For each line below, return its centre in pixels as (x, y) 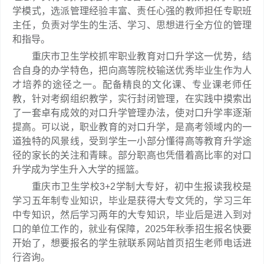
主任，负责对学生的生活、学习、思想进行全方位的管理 (132, 25)
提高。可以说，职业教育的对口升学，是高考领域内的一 (132, 127)
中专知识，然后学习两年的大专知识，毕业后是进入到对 (132, 215)
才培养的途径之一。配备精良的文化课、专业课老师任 (132, 85)
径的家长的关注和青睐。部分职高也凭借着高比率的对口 (132, 155)
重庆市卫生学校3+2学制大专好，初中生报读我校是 (132, 187)
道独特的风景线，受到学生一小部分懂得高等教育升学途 (132, 141)
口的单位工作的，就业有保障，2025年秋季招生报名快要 (132, 229)
